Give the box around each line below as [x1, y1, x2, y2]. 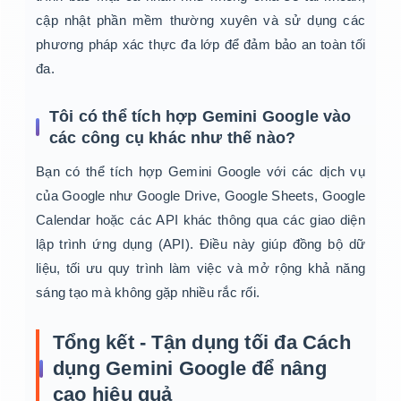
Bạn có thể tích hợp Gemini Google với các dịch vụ [36, 164, 365, 180]
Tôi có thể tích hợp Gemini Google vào [49, 107, 352, 126]
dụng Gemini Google [53, 357, 246, 380]
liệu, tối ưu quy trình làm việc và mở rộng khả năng [36, 260, 365, 277]
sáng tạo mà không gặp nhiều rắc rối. [36, 285, 260, 301]
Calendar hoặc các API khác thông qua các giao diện [36, 212, 365, 228]
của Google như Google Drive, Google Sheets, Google [36, 188, 365, 204]
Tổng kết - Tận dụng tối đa [53, 331, 303, 354]
